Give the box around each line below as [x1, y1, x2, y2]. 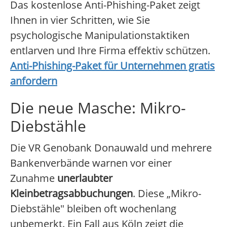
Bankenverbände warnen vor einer [10, 156, 172, 170]
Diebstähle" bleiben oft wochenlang [10, 202, 176, 216]
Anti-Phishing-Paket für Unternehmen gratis [10, 59, 215, 73]
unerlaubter [57, 171, 112, 185]
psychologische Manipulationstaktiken [10, 28, 190, 43]
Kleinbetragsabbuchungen [10, 186, 133, 201]
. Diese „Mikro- [133, 186, 201, 201]
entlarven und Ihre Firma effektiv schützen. [10, 44, 210, 58]
